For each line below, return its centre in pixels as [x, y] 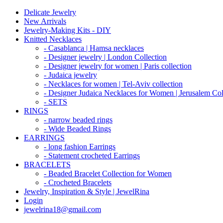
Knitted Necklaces [53, 39]
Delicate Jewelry [50, 12]
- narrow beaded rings [78, 120]
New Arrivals [45, 21]
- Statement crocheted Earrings [92, 156]
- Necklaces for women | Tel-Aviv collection [113, 84]
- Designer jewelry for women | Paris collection [118, 66]
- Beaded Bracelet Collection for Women [108, 173]
